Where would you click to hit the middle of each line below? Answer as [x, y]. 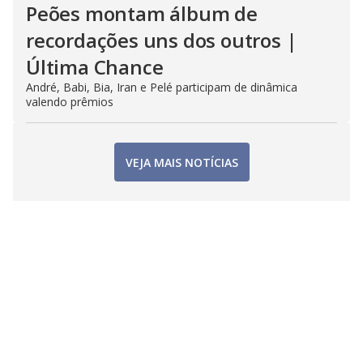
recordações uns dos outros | [162, 40]
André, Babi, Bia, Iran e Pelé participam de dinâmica [162, 87]
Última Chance [95, 67]
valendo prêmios [70, 102]
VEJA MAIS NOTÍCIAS [181, 162]
